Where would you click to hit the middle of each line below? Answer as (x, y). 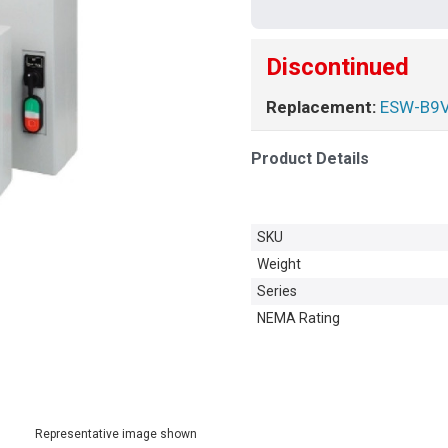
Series (277, 291)
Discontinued (337, 67)
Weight (279, 264)
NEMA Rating (298, 318)
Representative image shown (116, 433)
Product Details (310, 159)
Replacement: (321, 107)
